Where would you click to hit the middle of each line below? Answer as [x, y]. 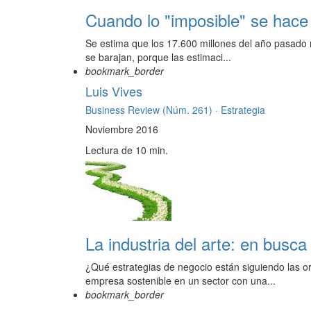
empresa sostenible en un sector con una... [180, 281]
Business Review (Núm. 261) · [153, 110]
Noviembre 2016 [122, 129]
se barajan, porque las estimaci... [158, 57]
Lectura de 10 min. [127, 150]
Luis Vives [114, 91]
